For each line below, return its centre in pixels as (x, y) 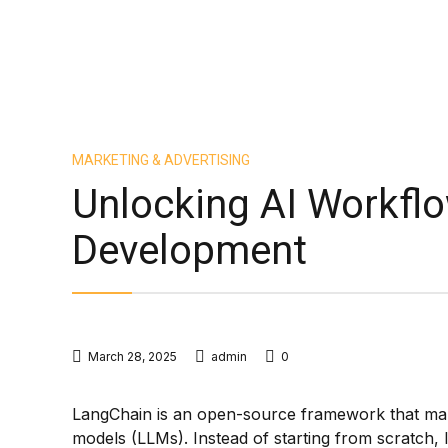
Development (189, 250)
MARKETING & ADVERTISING (161, 160)
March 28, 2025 (132, 356)
